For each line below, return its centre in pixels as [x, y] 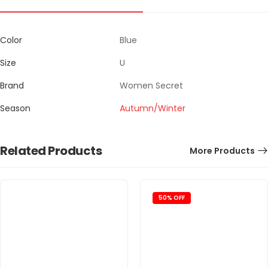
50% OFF [172, 198]
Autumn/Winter [153, 109]
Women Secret [151, 86]
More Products [222, 151]
